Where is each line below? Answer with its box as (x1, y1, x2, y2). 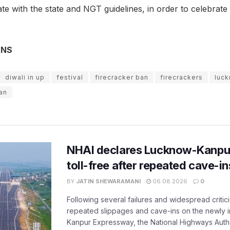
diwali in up (5, 73, 45, 82)
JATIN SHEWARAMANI (76, 178, 141, 185)
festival (56, 73, 83, 82)
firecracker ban (95, 73, 148, 82)
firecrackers (160, 73, 203, 82)
